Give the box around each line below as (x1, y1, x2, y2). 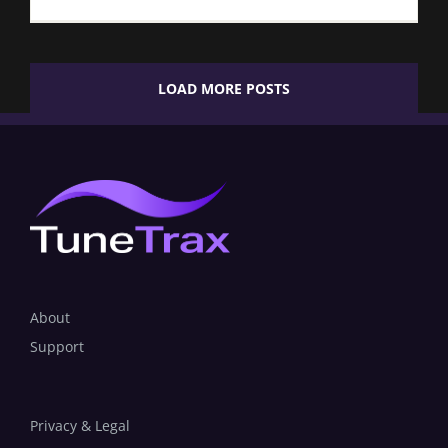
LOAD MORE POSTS (158, 79, 290, 98)
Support (30, 337, 84, 357)
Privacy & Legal (30, 416, 130, 436)
